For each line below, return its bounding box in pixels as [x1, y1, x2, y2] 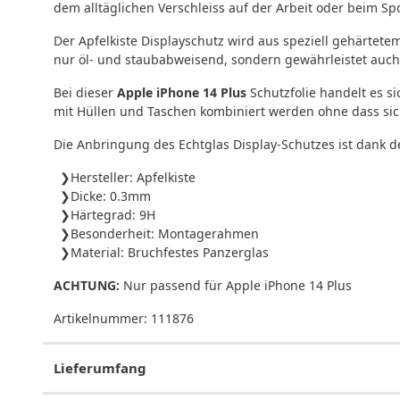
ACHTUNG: [54, 276, 120, 294]
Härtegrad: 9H [71, 205, 155, 223]
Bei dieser [54, 83, 117, 101]
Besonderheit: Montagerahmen [71, 224, 259, 242]
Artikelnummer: [54, 309, 151, 327]
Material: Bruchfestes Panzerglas [71, 243, 269, 261]
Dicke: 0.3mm [71, 187, 151, 204]
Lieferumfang [54, 358, 146, 377]
